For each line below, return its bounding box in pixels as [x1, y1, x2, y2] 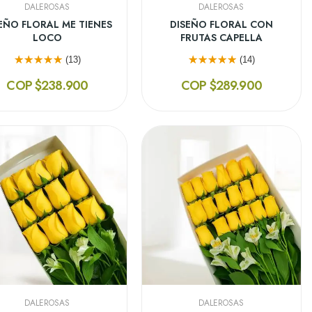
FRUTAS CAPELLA [180, 30, 263, 45]
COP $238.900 [6, 76, 88, 95]
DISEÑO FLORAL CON [169, 17, 273, 31]
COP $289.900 [180, 76, 262, 95]
